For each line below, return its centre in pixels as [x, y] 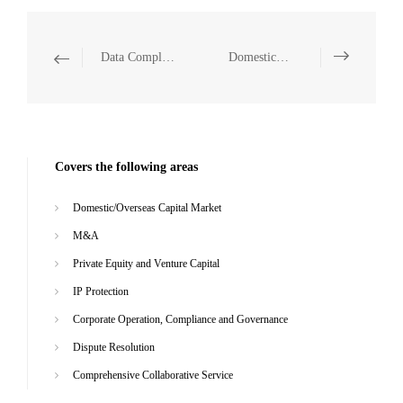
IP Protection [101, 291]
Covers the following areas [126, 167]
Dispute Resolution [114, 347]
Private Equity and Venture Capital [146, 263]
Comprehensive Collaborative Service [153, 375]
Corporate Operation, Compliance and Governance [180, 319]
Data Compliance [168, 57]
